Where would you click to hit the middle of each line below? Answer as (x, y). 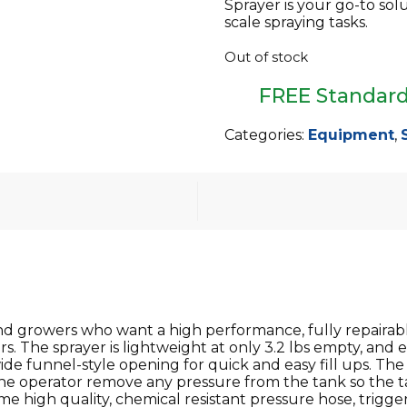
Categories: (266, 134)
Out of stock (266, 57)
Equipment (351, 134)
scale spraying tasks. (296, 22)
